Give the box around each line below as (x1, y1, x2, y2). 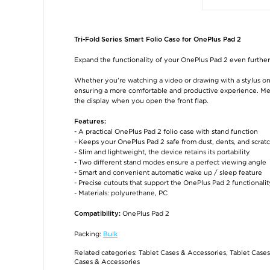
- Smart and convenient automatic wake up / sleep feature (74, 169, 262, 176)
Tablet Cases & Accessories (139, 249, 226, 256)
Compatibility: (74, 210, 122, 217)
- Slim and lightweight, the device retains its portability (74, 148, 250, 155)
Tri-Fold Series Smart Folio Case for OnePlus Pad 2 (74, 36, 241, 43)
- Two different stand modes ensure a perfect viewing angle (74, 159, 266, 166)
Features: (74, 118, 106, 125)
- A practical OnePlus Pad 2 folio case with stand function (74, 128, 258, 135)
